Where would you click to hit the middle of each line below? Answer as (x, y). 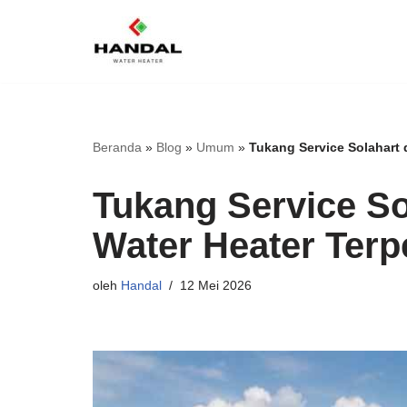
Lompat (38, 50)
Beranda (117, 147)
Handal (141, 285)
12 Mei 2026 (216, 285)
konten (35, 99)
